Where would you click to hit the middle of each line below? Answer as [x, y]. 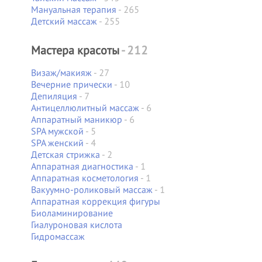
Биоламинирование [72, 213]
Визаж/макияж [61, 73]
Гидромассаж [58, 236]
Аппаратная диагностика [82, 166]
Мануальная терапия [73, 9]
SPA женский [57, 143]
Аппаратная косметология [85, 178]
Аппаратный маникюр [76, 119]
